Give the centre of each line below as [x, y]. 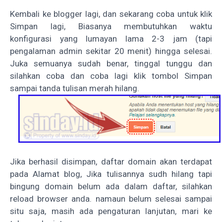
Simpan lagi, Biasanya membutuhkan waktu [111, 26]
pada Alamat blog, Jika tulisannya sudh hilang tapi [111, 174]
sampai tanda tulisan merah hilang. [75, 88]
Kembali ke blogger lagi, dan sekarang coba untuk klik [111, 14]
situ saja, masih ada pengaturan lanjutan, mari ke [111, 211]
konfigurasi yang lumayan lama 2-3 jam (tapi [111, 38]
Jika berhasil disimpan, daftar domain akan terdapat [111, 161]
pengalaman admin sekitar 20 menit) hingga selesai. [111, 51]
